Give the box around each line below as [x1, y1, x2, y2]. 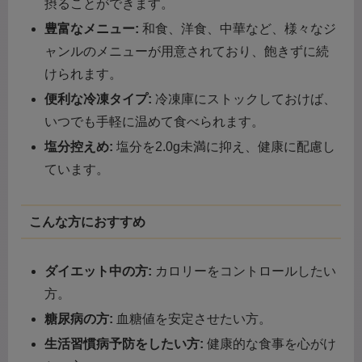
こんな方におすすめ [28, 214, 145, 229]
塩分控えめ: [44, 140, 114, 154]
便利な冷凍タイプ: [44, 91, 153, 106]
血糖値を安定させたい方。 [113, 312, 272, 326]
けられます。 [44, 66, 123, 81]
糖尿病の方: [44, 312, 114, 326]
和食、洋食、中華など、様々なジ [139, 21, 337, 36]
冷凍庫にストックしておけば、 [152, 91, 337, 106]
